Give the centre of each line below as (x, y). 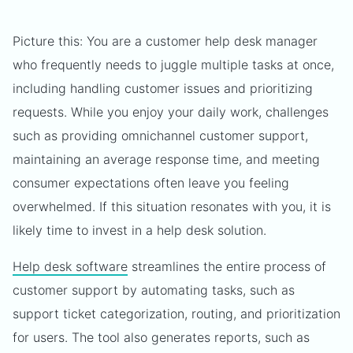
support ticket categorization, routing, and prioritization (176, 314)
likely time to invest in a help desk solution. (141, 230)
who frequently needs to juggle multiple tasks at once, (173, 65)
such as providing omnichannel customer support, (160, 136)
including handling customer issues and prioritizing (163, 88)
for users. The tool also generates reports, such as (161, 337)
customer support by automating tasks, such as (154, 290)
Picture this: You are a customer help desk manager (165, 41)
